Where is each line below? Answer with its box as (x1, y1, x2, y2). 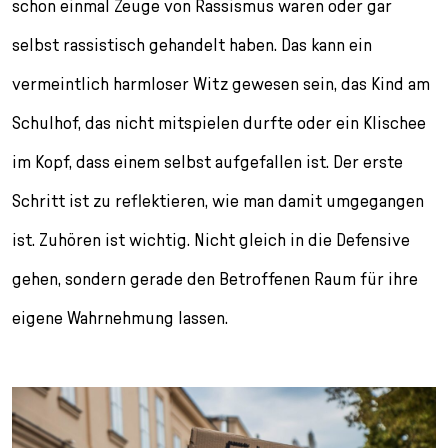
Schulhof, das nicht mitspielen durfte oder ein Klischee (12, 112, 426, 134)
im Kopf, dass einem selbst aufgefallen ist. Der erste (12, 151, 403, 173)
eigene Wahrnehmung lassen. (12, 307, 228, 329)
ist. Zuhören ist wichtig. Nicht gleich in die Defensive (12, 229, 410, 251)
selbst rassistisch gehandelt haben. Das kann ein (12, 34, 372, 56)
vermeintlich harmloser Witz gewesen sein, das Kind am (12, 73, 430, 95)
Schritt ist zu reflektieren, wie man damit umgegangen (12, 190, 424, 212)
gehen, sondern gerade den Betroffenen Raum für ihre (12, 268, 418, 290)
